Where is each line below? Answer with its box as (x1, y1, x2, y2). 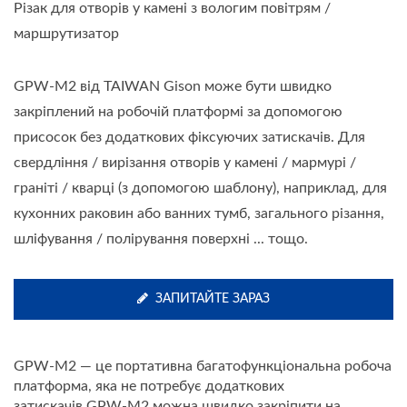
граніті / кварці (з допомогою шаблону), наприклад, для (14, 180, 387, 195)
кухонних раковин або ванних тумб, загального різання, (14, 205, 384, 221)
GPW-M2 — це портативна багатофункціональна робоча (14, 358, 392, 373)
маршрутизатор (14, 25, 119, 41)
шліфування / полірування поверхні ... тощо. (14, 231, 308, 246)
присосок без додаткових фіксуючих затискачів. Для (14, 129, 365, 144)
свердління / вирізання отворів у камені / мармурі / (14, 154, 356, 170)
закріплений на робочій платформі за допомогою (14, 104, 342, 119)
